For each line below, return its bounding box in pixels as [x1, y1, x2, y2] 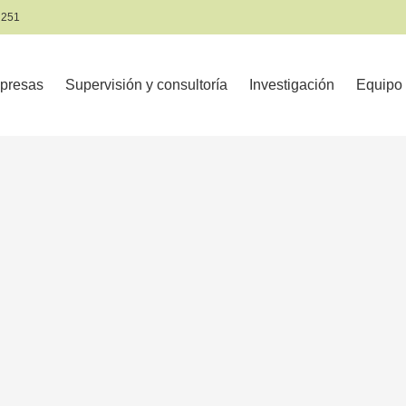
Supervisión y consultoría [65, 77, 227, 93]
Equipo [356, 77, 402, 93]
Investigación [249, 77, 334, 93]
